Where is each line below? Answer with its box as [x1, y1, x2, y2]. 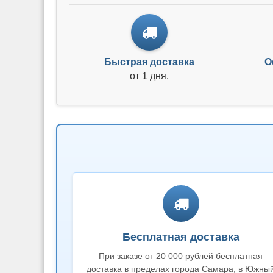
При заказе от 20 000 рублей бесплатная [99, 251, 263, 261]
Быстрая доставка [104, 57, 195, 67]
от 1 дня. [130, 71, 169, 81]
